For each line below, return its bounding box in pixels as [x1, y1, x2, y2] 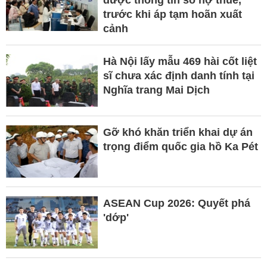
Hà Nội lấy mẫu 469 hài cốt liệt [103, 55, 257, 67]
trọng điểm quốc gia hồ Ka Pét [103, 140, 258, 153]
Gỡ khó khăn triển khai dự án [103, 126, 253, 138]
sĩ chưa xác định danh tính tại [103, 69, 254, 82]
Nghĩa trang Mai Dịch [103, 83, 210, 96]
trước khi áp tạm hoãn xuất [103, 8, 242, 20]
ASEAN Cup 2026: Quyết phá [103, 197, 250, 209]
